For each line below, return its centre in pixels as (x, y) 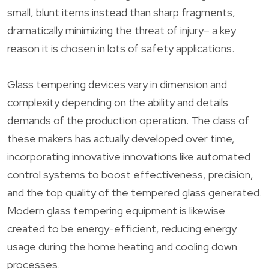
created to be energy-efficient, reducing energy (122, 228)
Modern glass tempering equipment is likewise (116, 210)
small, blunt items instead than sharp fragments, (121, 12)
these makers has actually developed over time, (121, 138)
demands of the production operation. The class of (128, 120)
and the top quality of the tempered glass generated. (134, 192)
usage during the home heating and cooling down (122, 246)
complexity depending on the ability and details (118, 102)
